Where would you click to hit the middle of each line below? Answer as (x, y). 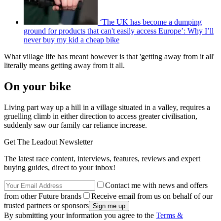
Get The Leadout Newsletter (48, 142)
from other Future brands (43, 196)
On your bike (37, 87)
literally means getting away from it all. (65, 66)
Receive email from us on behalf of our (152, 196)
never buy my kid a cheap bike (72, 40)
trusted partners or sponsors (46, 206)
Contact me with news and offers (156, 185)
